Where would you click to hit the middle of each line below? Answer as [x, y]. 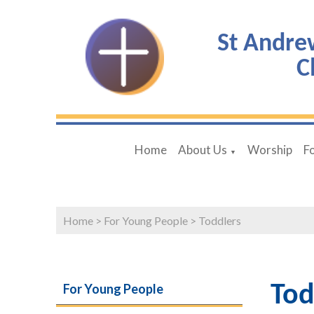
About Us [202, 149]
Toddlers [220, 220]
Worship [269, 149]
